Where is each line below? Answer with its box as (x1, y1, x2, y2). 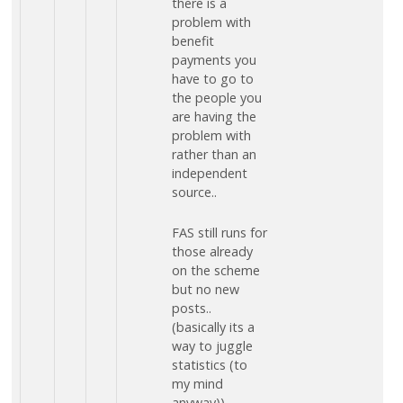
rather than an (171, 146, 256, 164)
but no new (171, 280, 239, 298)
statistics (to (171, 355, 247, 373)
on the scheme (171, 261, 260, 279)
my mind (171, 374, 223, 392)
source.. (171, 184, 217, 201)
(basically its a (171, 318, 255, 336)
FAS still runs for (171, 223, 267, 241)
